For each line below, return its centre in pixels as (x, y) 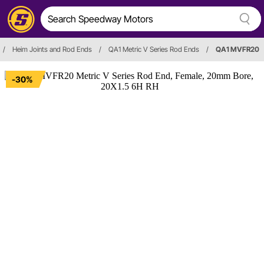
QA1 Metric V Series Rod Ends (154, 49)
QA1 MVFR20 (237, 49)
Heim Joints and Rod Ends (52, 49)
